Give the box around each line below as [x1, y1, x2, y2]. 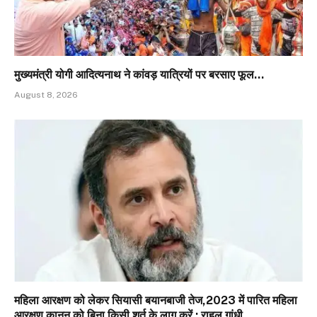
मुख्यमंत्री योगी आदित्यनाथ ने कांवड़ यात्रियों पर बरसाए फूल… [14, 67, 264, 81]
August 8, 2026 [14, 89, 78, 100]
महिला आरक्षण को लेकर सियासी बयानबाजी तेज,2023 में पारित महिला [14, 294, 297, 308]
